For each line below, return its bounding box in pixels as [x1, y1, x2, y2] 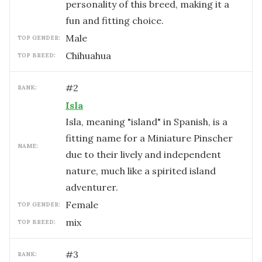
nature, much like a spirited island [65, 165, 216, 177]
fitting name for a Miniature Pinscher [65, 132, 233, 144]
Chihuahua [65, 50, 111, 61]
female [71, 199, 98, 211]
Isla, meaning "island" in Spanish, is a [65, 116, 227, 127]
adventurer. [65, 181, 118, 193]
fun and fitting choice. [65, 15, 164, 26]
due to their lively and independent [65, 149, 221, 160]
